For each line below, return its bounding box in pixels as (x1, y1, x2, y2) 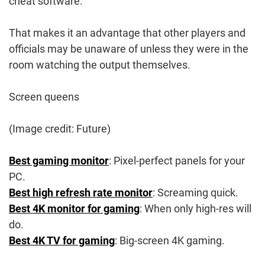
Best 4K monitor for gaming (9, 202, 140, 215)
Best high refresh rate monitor (9, 186, 153, 199)
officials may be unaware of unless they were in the (9, 42, 248, 55)
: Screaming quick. (153, 186, 238, 199)
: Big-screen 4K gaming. (115, 234, 225, 247)
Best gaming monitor (9, 154, 109, 167)
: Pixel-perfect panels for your (109, 154, 245, 167)
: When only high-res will (140, 202, 251, 215)
